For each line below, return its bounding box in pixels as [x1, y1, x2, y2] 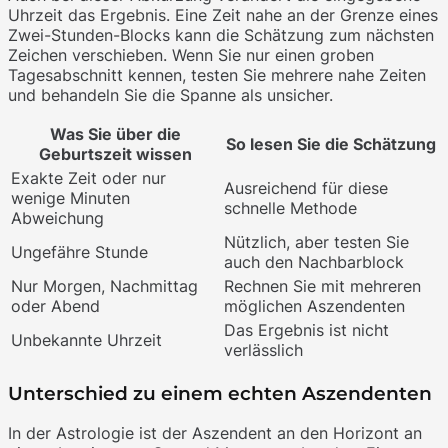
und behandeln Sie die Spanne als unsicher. [8, 84, 333, 105]
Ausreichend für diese [224, 177, 388, 198]
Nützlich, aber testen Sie [224, 231, 409, 252]
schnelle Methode [224, 197, 357, 218]
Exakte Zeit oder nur [11, 167, 166, 188]
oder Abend [11, 295, 100, 316]
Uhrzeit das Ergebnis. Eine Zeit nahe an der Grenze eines [8, 4, 438, 25]
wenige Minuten [11, 187, 130, 208]
